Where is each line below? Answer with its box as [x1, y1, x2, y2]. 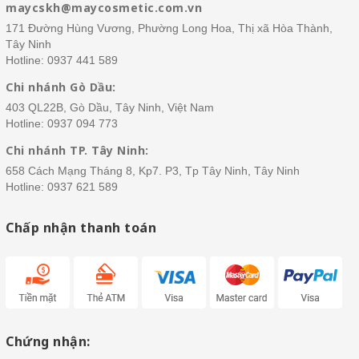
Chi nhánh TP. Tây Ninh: [6, 143, 149, 158]
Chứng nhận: [6, 333, 91, 350]
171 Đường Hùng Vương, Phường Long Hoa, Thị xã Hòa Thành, [6, 22, 333, 34]
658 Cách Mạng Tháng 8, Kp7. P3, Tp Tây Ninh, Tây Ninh [6, 164, 300, 177]
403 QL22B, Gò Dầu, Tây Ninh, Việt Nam [6, 101, 214, 114]
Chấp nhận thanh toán [6, 219, 156, 236]
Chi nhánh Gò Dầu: [6, 79, 116, 95]
